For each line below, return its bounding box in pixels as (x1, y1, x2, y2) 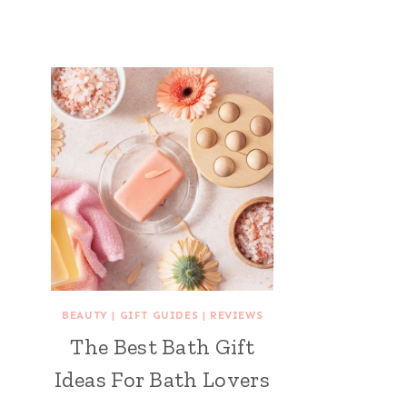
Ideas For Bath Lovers (55, 365, 271, 392)
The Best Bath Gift (70, 333, 255, 360)
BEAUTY (62, 308, 108, 322)
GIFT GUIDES (119, 308, 199, 322)
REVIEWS (209, 308, 263, 322)
